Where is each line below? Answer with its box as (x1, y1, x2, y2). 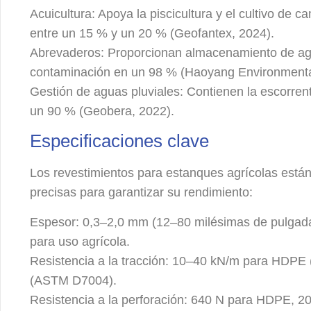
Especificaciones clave (30, 131, 210, 152)
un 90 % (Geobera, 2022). (30, 103, 175, 118)
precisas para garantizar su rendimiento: (30, 185, 253, 200)
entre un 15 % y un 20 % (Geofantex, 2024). (30, 26, 275, 40)
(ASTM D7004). (30, 273, 117, 287)
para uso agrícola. (30, 234, 131, 249)
